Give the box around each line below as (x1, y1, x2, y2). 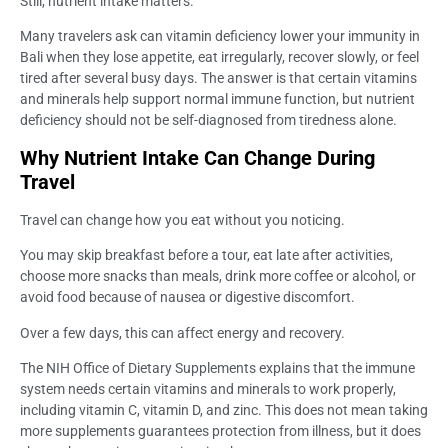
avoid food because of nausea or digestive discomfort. (20, 289, 355, 306)
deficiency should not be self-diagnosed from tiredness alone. (20, 112, 397, 129)
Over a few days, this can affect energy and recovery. (20, 324, 345, 341)
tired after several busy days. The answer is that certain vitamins (20, 70, 417, 87)
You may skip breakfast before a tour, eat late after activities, (20, 247, 393, 264)
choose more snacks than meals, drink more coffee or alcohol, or (20, 268, 416, 285)
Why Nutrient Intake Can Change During (20, 145, 375, 170)
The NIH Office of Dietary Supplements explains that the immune (20, 359, 415, 376)
